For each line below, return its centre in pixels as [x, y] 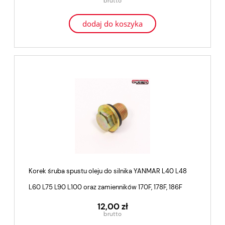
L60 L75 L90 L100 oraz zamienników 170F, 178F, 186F [105, 187]
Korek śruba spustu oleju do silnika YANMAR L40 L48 [108, 171]
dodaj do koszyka [113, 24]
